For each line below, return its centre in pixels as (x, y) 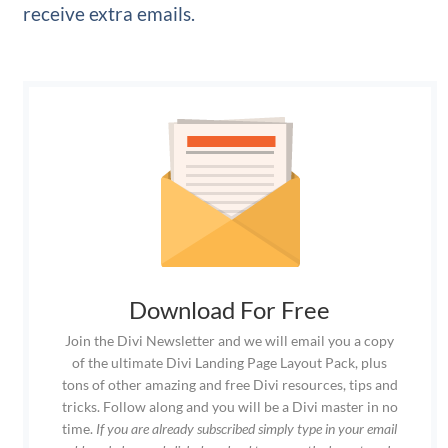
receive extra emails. (108, 14)
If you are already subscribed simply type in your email (247, 429)
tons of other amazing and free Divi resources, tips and (229, 385)
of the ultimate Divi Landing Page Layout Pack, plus (230, 363)
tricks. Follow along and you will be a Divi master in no (229, 407)
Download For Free (230, 310)
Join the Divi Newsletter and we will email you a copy (230, 341)
